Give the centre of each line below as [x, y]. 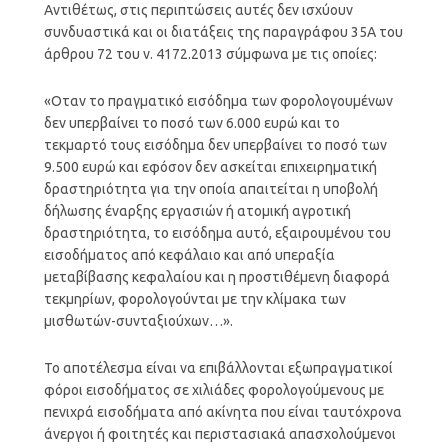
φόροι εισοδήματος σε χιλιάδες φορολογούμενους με [213, 389]
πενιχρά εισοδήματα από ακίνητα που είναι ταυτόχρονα [222, 411]
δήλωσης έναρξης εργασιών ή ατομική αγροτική [197, 210]
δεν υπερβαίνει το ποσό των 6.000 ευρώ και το [191, 122]
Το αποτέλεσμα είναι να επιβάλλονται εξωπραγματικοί [218, 367]
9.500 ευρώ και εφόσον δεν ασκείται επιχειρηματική [210, 166]
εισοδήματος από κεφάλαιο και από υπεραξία [189, 254]
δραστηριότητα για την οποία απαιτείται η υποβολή [210, 188]
